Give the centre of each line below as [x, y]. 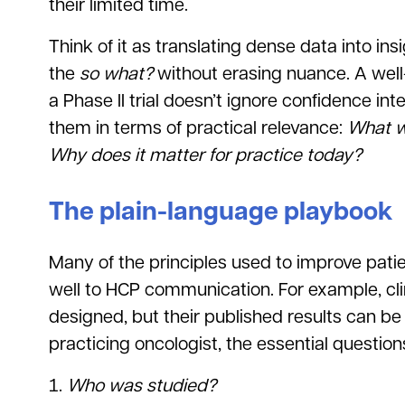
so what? [116, 74]
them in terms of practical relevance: [198, 128]
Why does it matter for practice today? [205, 155]
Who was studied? [141, 386]
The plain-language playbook [221, 212]
